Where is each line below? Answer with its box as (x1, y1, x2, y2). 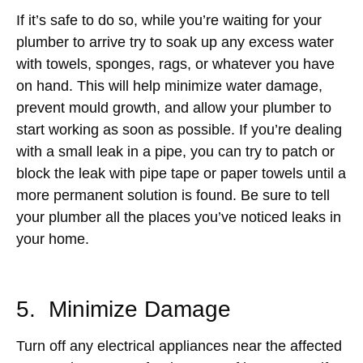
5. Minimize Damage (16, 296, 231, 322)
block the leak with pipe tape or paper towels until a (16, 164, 346, 181)
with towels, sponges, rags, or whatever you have (16, 55, 335, 72)
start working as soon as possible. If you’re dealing (16, 121, 342, 138)
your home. (16, 230, 97, 247)
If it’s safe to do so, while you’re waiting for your (16, 11, 322, 28)
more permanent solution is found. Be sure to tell (16, 186, 330, 203)
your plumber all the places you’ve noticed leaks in (16, 208, 341, 225)
